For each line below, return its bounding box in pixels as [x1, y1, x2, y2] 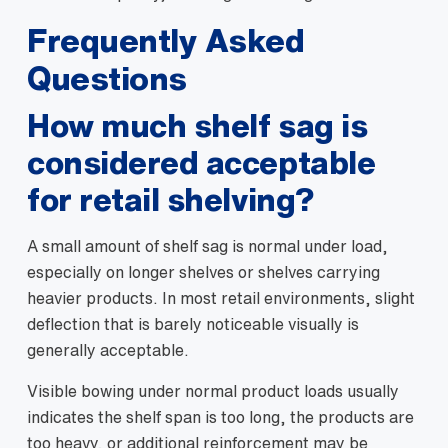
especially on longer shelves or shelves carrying [27, 264, 380, 280]
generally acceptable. [27, 342, 189, 358]
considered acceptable [27, 147, 376, 178]
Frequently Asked [27, 24, 305, 56]
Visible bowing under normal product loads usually [27, 383, 399, 399]
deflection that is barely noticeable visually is [27, 316, 359, 332]
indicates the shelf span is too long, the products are [27, 409, 414, 425]
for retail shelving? [27, 184, 315, 215]
